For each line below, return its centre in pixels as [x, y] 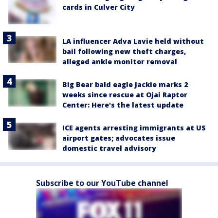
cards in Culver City [99, 7]
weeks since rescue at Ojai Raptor [125, 94]
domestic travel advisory [109, 148]
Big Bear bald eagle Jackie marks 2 [125, 84]
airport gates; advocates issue [119, 138]
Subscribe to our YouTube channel [102, 183]
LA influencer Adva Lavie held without [133, 41]
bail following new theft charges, [124, 51]
